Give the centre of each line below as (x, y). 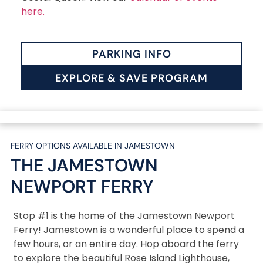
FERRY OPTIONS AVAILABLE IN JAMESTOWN (93, 145)
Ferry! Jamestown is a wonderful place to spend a (129, 230)
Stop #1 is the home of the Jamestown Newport (124, 215)
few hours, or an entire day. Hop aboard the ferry (126, 244)
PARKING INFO (131, 54)
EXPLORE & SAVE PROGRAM (131, 78)
